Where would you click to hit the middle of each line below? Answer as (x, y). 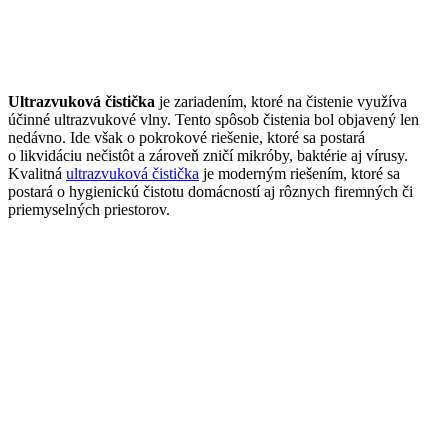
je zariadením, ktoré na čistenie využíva (281, 101)
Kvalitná (37, 173)
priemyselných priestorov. (89, 209)
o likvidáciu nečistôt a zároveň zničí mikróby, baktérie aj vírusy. (208, 155)
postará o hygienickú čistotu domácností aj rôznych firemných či (210, 191)
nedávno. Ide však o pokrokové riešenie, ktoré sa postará (186, 137)
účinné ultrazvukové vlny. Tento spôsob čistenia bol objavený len (213, 119)
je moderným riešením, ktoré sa (299, 173)
